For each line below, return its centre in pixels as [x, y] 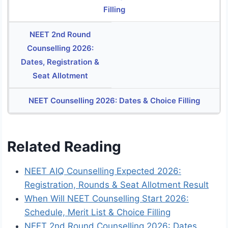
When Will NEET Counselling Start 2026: [107, 199]
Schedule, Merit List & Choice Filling [97, 212]
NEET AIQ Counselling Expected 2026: [103, 171]
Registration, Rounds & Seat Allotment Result [117, 185]
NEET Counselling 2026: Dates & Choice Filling [114, 101]
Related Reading [64, 147]
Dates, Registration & [60, 62]
